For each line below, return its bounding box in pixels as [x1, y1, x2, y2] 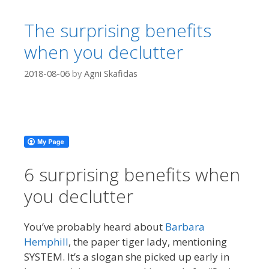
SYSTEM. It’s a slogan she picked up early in [24, 250, 229, 264]
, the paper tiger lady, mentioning [68, 235, 227, 249]
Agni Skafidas [84, 68, 138, 80]
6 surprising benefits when [24, 162, 240, 187]
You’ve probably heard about [24, 220, 165, 234]
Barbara [165, 220, 205, 234]
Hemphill [24, 235, 68, 249]
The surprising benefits [24, 18, 211, 43]
